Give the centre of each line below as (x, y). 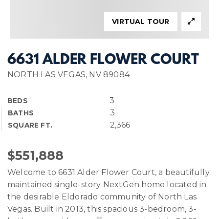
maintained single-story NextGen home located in (107, 185)
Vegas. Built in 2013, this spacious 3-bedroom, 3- (102, 209)
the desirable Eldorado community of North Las (102, 197)
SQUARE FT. (30, 125)
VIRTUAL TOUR (141, 22)
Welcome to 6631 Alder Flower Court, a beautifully (109, 172)
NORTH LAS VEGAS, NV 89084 (68, 75)
